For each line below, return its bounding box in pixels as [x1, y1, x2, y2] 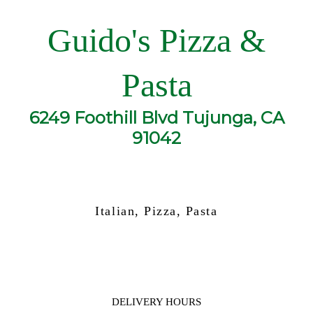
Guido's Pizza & [48, 22, 265, 59]
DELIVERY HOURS [112, 296, 201, 307]
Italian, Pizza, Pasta [95, 204, 218, 218]
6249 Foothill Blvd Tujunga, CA [29, 108, 284, 128]
